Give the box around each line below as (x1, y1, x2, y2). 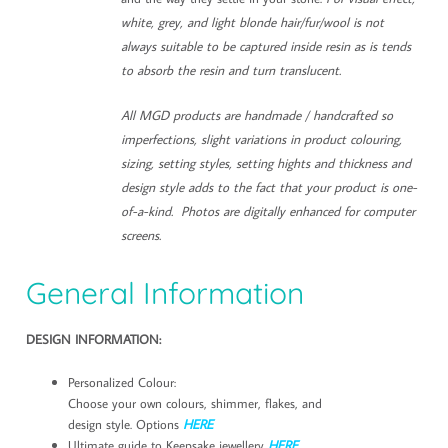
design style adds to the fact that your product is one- (120, 177, 417, 196)
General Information (25, 273, 304, 312)
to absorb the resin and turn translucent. (120, 60, 341, 79)
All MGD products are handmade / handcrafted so (120, 105, 393, 124)
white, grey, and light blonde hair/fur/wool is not (120, 12, 384, 31)
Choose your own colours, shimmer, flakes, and (67, 394, 322, 413)
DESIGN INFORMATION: (25, 330, 161, 349)
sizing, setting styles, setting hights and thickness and (120, 153, 411, 172)
